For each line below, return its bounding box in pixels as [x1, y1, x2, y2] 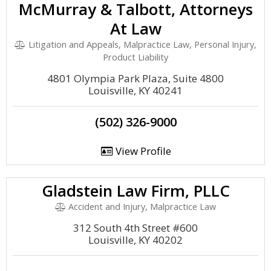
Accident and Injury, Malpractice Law [66, 201, 217, 212]
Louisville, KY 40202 [88, 233, 183, 247]
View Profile [113, 144, 171, 158]
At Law [109, 18, 162, 39]
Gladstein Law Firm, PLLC [41, 180, 230, 201]
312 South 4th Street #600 [73, 221, 198, 235]
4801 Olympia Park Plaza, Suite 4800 [47, 71, 224, 85]
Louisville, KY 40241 [88, 83, 183, 97]
